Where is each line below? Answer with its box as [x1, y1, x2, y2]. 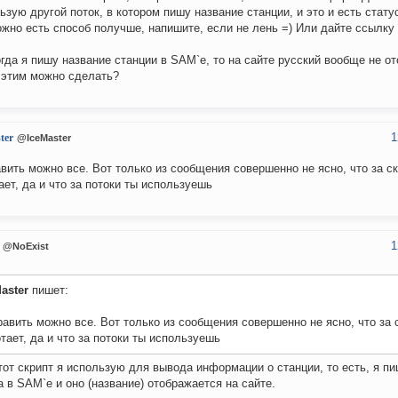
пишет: [28, 283, 68, 298]
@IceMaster [17, 132, 71, 144]
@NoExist [3, 241, 49, 252]
